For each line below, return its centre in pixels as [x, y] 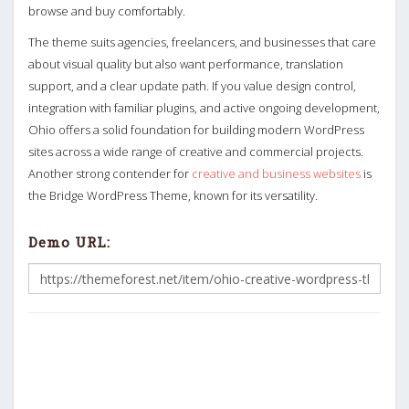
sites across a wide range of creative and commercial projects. [196, 151]
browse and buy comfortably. [107, 10]
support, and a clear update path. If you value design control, [192, 85]
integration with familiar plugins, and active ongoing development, [204, 107]
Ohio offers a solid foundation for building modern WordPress [196, 129]
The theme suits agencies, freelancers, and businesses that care [202, 42]
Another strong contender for [110, 173]
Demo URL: [69, 241]
